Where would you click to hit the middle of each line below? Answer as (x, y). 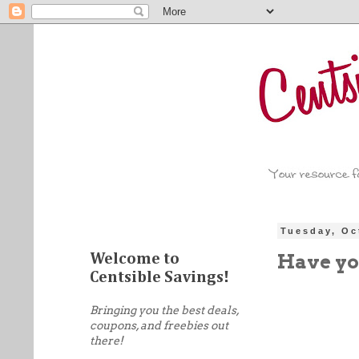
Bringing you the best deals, (164, 310)
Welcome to (135, 259)
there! (107, 341)
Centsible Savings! (159, 277)
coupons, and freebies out (159, 325)
